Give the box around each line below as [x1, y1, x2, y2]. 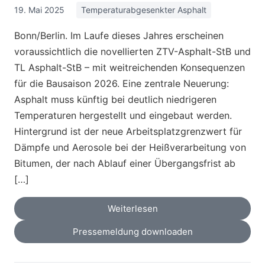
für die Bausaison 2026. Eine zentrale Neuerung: [14, 77, 229, 90]
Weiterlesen [107, 203, 158, 215]
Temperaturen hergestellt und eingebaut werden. [14, 109, 232, 122]
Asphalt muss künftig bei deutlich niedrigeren [14, 93, 216, 106]
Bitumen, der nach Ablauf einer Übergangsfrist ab [14, 157, 235, 170]
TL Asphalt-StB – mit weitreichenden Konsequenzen [14, 62, 245, 74]
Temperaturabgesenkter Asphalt [81, 5, 206, 15]
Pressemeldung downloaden [72, 226, 193, 238]
